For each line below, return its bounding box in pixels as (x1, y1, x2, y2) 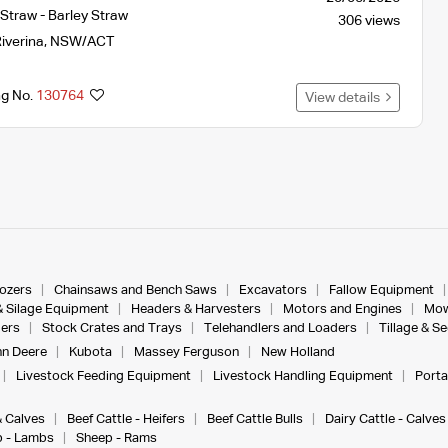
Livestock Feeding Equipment (15, 369, 191, 383)
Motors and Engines (282, 302, 402, 316)
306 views (337, 13, 400, 28)
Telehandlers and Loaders (203, 321, 357, 335)
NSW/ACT (49, 34, 114, 49)
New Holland (260, 345, 335, 359)
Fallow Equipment (328, 283, 434, 297)
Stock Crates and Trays (41, 321, 182, 335)
